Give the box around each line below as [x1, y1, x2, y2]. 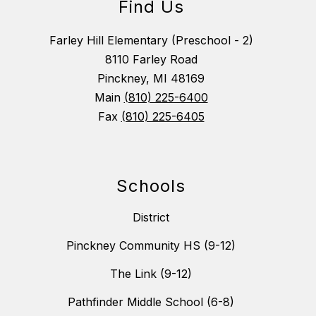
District [133, 210, 169, 225]
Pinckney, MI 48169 [97, 71, 205, 86]
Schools [116, 176, 186, 197]
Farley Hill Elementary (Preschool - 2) [49, 33, 253, 48]
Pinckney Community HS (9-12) [66, 238, 236, 253]
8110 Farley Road [104, 52, 197, 67]
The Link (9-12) [110, 267, 192, 281]
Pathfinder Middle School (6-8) [68, 295, 234, 310]
